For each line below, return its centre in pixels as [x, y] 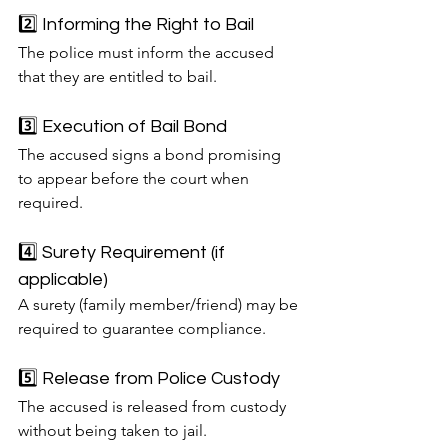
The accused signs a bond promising [151, 155]
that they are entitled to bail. [117, 77]
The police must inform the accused [148, 53]
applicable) [63, 280]
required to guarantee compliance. [142, 329]
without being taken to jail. [112, 431]
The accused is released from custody [154, 407]
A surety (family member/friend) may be [160, 305]
